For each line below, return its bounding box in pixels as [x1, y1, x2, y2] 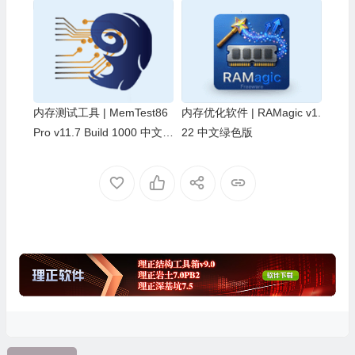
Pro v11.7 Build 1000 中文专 [32, 126, 174, 139]
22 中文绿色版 [181, 126, 253, 139]
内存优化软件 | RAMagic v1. [181, 106, 321, 120]
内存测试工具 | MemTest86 [32, 106, 168, 120]
